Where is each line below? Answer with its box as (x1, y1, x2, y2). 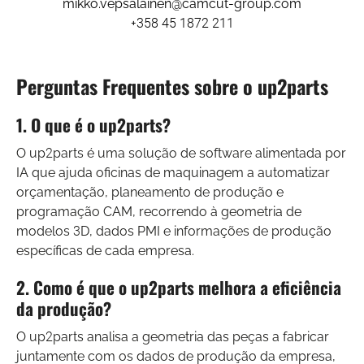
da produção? (16, 295, 111, 321)
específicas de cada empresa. (16, 242, 194, 258)
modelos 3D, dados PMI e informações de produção (16, 223, 331, 239)
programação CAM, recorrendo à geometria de (16, 203, 301, 219)
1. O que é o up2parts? (16, 111, 171, 137)
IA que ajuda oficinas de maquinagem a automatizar (16, 164, 330, 180)
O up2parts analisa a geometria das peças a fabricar (16, 328, 329, 344)
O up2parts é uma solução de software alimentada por (16, 145, 346, 161)
